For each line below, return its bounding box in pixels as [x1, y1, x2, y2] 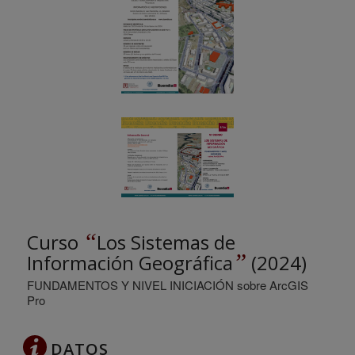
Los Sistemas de [96, 229, 235, 256]
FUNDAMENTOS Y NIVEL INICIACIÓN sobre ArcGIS [26, 276, 308, 293]
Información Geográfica [26, 250, 233, 277]
